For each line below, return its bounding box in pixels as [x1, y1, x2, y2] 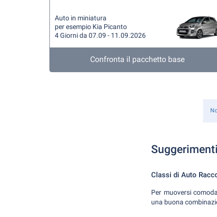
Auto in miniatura [55, 14, 107, 22]
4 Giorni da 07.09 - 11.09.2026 [55, 31, 146, 39]
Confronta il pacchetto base [90, 55, 185, 64]
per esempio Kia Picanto [55, 23, 127, 31]
